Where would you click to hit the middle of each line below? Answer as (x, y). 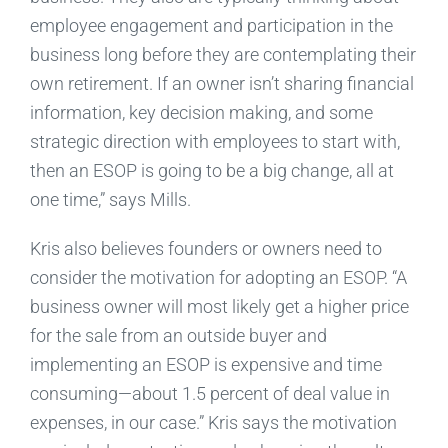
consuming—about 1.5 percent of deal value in (209, 393)
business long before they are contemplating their (222, 54)
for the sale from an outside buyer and (178, 335)
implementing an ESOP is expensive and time (205, 364)
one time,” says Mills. (110, 199)
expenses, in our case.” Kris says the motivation (213, 422)
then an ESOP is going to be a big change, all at (211, 170)
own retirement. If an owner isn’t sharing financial (221, 83)
